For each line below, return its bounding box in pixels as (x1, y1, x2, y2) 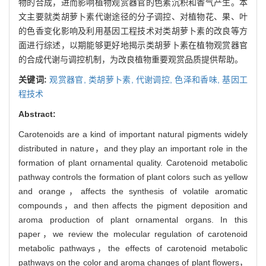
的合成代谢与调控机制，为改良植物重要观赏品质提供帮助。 (18, 54, 243, 64)
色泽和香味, (175, 74, 223, 84)
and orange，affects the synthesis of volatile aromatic (18, 186, 248, 196)
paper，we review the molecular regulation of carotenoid (18, 229, 248, 239)
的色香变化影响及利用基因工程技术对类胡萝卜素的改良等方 (18, 26, 248, 36)
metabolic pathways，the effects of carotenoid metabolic (18, 243, 248, 253)
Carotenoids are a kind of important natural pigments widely (18, 129, 248, 139)
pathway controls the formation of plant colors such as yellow (18, 172, 248, 182)
